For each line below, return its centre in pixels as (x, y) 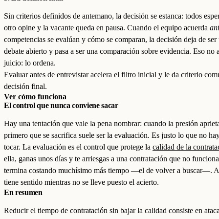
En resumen (23, 192)
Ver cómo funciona (35, 97)
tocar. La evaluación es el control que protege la (78, 147)
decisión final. (25, 86)
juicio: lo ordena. (30, 63)
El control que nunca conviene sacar (61, 105)
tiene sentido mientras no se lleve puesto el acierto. (81, 182)
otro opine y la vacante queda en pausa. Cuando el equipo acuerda (107, 28)
